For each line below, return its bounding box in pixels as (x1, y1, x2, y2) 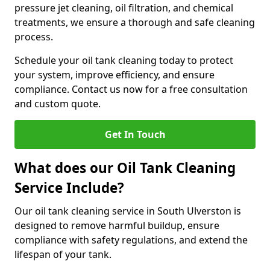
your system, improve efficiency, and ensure (14, 68, 215, 81)
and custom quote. (14, 97, 101, 110)
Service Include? (14, 178, 124, 197)
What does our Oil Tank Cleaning (14, 159, 236, 177)
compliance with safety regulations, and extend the (14, 233, 248, 246)
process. (14, 30, 53, 43)
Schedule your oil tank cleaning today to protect (14, 54, 233, 67)
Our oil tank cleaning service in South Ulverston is (14, 204, 241, 218)
